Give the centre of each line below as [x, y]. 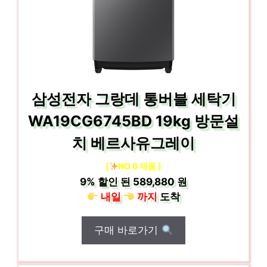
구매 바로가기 [128, 230]
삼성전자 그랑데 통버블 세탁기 [133, 99]
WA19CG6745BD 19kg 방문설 [133, 121]
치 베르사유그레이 [133, 143]
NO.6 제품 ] [140, 166]
